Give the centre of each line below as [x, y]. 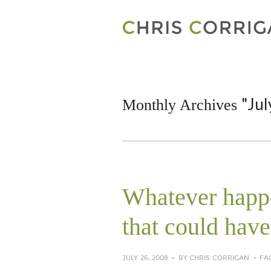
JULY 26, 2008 [145, 258]
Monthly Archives [182, 105]
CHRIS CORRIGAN [220, 258]
